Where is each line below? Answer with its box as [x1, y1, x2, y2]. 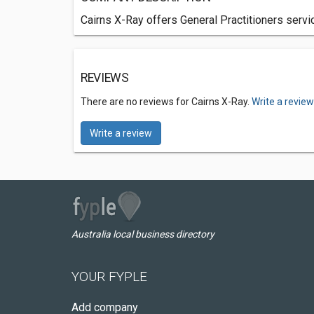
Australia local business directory [71, 228, 214, 240]
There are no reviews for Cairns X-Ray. [81, 96, 252, 107]
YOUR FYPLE [71, 268, 147, 285]
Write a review [90, 128, 152, 139]
